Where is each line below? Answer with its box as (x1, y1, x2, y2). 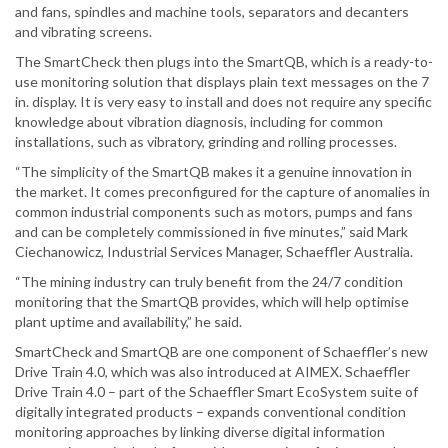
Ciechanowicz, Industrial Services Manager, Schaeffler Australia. (15, 243, 413, 261)
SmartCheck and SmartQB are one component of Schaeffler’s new (15, 343, 428, 361)
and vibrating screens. (15, 23, 152, 41)
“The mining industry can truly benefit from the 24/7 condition (15, 273, 403, 291)
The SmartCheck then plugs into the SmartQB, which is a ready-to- (15, 53, 433, 71)
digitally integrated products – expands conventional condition (15, 403, 406, 421)
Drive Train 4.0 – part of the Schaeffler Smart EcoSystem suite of (15, 383, 418, 401)
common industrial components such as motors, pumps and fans (15, 203, 413, 221)
